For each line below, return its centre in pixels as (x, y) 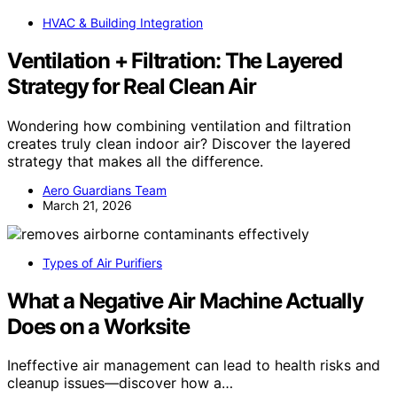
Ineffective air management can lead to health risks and (194, 366)
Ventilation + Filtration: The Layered (175, 60)
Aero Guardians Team (105, 190)
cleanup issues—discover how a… (120, 383)
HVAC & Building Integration (123, 22)
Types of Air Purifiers (102, 262)
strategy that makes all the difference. (135, 161)
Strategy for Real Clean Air (132, 86)
